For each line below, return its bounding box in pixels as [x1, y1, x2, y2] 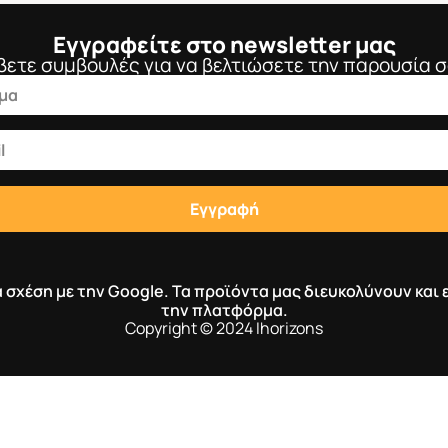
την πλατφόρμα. [160, 299, 288, 322]
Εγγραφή [189, 198, 259, 221]
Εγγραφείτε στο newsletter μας [52, 29, 396, 61]
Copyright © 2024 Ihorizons [125, 317, 323, 340]
